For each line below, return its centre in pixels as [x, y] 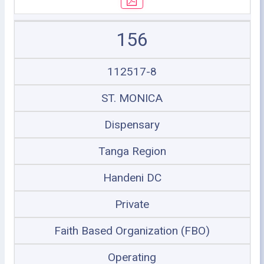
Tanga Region [132, 151]
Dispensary [132, 124]
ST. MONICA [132, 98]
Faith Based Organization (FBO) [132, 230]
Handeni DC [132, 177]
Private [132, 204]
